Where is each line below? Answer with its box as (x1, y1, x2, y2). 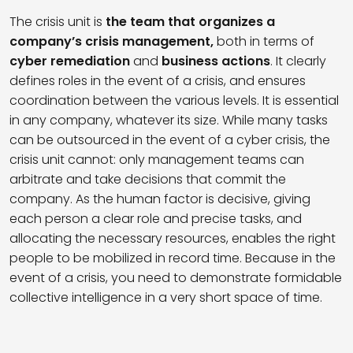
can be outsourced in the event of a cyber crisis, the (9, 131, 330, 150)
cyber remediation (9, 52, 130, 71)
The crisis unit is (9, 13, 106, 32)
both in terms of (214, 32, 314, 51)
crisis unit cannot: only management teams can (9, 150, 304, 169)
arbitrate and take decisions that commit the (9, 170, 286, 189)
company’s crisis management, (9, 32, 214, 51)
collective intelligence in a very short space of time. (9, 288, 322, 307)
